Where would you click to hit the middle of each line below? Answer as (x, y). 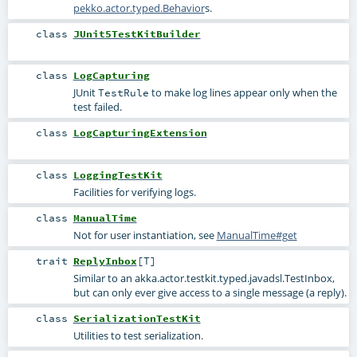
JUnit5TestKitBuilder (137, 34)
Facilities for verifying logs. (134, 192)
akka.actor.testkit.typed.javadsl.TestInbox (233, 278)
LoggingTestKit (118, 174)
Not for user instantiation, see (145, 235)
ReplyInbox (105, 260)
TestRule (123, 93)
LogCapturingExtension (140, 133)
